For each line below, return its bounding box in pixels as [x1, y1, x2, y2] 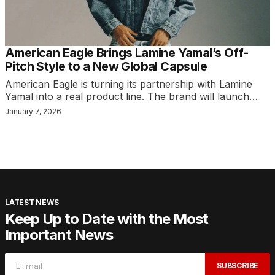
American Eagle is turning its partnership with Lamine [5, 77, 252, 90]
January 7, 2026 [5, 106, 61, 116]
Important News [5, 225, 113, 244]
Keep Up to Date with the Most [5, 209, 209, 228]
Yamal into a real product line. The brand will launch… [5, 90, 258, 103]
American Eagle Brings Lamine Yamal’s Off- [5, 45, 249, 60]
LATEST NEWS [5, 197, 59, 207]
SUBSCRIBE [217, 260, 259, 270]
